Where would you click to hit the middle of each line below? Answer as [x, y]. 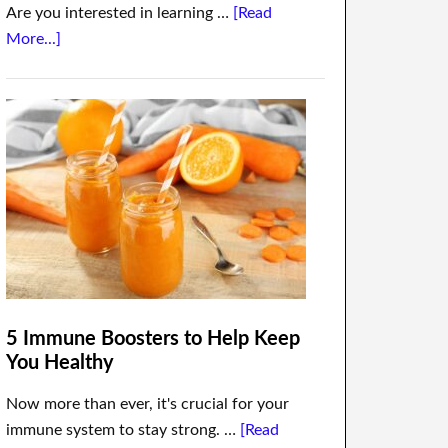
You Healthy [60, 363]
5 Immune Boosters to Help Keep [153, 339]
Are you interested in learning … [119, 13]
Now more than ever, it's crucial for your [147, 404]
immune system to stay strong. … [123, 430]
